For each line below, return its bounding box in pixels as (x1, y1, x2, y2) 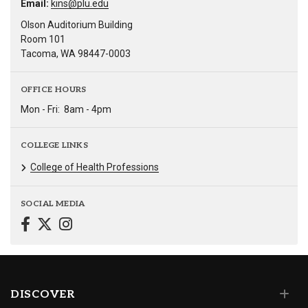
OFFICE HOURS (21, 84, 87, 95)
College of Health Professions (30, 161, 159, 173)
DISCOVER (10, 288, 75, 302)
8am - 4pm (64, 103, 111, 115)
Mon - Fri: (21, 103, 60, 115)
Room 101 (21, 33, 65, 45)
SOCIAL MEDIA (21, 199, 85, 210)
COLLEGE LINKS (21, 140, 89, 151)
